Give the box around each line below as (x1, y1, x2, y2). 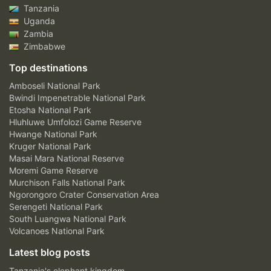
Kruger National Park (9, 140, 91, 151)
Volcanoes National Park (9, 225, 105, 236)
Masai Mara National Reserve (9, 152, 124, 163)
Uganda (21, 15, 55, 26)
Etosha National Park (9, 104, 91, 115)
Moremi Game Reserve (9, 165, 98, 175)
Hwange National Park (9, 128, 97, 139)
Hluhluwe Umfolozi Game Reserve (9, 116, 142, 127)
